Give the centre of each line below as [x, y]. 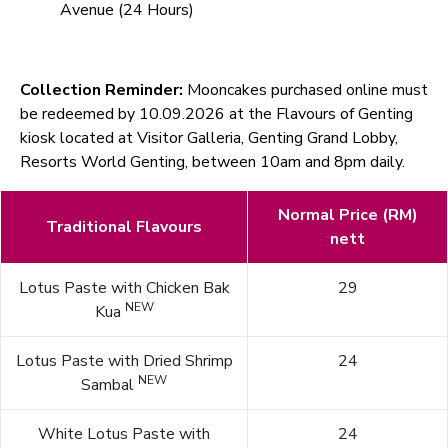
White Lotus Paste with [124, 434]
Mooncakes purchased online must [307, 90]
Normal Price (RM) [347, 215]
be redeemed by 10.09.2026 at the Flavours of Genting [216, 114]
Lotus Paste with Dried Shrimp [124, 361]
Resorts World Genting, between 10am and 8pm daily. [212, 162]
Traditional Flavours [124, 227]
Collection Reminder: [103, 90]
